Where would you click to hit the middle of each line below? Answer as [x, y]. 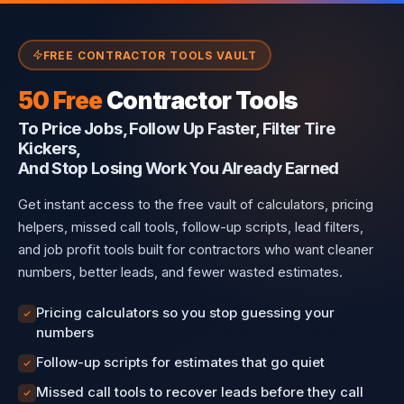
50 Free [60, 101]
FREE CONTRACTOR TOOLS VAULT [150, 55]
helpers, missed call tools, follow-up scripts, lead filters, [191, 227]
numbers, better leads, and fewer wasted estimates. [180, 272]
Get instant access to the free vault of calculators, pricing [196, 204]
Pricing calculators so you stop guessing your [185, 312]
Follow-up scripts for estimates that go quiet [180, 362]
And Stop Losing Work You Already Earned [179, 168]
